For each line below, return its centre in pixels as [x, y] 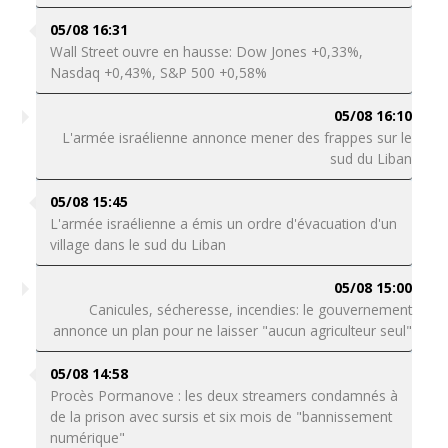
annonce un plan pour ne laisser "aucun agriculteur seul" [233, 330]
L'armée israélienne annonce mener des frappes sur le [237, 137]
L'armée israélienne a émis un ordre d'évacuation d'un [223, 223]
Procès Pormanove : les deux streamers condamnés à [223, 395]
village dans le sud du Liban [137, 244]
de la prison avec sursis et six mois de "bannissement [220, 416]
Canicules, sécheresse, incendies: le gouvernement [251, 309]
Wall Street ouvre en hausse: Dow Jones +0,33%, [206, 51]
